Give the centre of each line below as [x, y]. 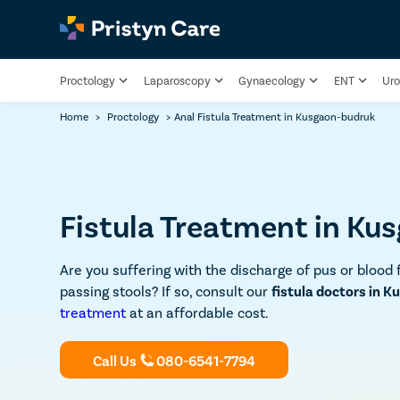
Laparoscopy [177, 80]
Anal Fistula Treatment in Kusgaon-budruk [275, 116]
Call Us [115, 360]
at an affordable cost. [198, 312]
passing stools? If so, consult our [166, 291]
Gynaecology [272, 80]
